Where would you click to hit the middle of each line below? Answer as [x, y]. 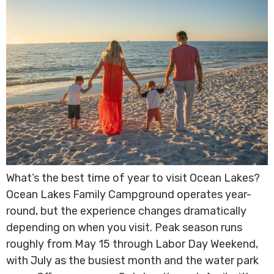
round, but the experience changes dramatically [126, 211]
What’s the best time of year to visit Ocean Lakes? [133, 178]
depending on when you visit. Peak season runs [124, 228]
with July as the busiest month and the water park [132, 261]
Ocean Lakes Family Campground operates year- [129, 195]
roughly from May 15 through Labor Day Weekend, [132, 244]
